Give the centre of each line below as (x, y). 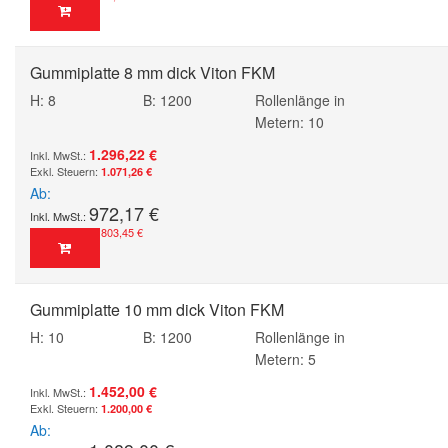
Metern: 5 (285, 358)
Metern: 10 (289, 121)
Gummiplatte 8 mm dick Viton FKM (152, 72)
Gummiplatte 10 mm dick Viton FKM (157, 309)
